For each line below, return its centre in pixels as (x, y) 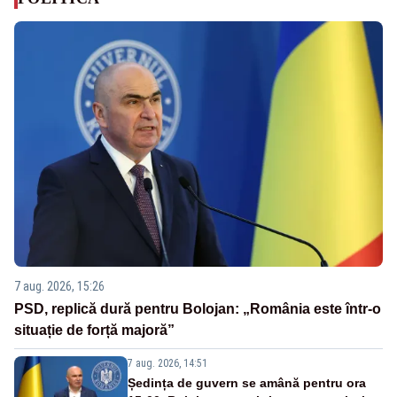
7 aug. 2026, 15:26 (59, 287)
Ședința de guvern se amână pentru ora (247, 383)
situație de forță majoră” (94, 331)
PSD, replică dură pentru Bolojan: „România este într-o (198, 309)
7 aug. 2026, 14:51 (167, 364)
